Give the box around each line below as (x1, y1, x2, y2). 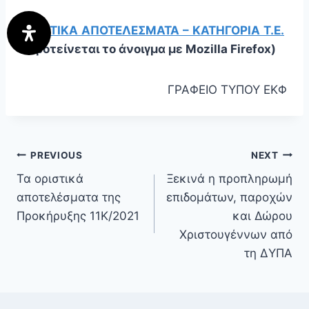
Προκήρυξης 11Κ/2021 (17, 209, 139, 223)
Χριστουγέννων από (179, 228, 292, 242)
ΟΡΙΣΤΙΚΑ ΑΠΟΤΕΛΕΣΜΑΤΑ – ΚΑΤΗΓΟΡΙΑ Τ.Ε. (22, 23, 284, 38)
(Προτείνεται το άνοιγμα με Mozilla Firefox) (22, 42, 276, 57)
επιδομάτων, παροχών (166, 190, 292, 205)
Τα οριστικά (17, 172, 83, 186)
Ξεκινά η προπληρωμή (167, 172, 292, 186)
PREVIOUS (30, 149, 83, 161)
